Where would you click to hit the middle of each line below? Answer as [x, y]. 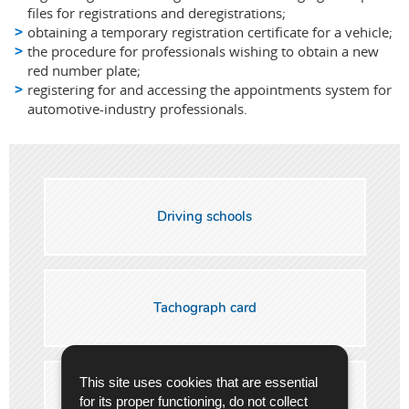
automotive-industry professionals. [137, 108]
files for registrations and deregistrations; [157, 12]
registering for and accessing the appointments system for [210, 89]
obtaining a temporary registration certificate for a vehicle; [210, 31]
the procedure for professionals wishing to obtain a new [203, 51]
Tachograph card [204, 308]
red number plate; [84, 70]
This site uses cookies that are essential [199, 382]
